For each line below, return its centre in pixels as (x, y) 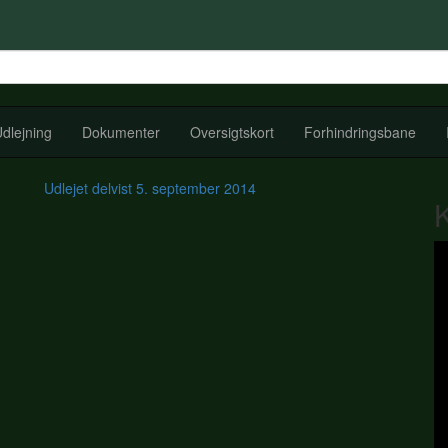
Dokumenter (121, 132)
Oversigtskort (232, 132)
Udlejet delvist (90, 188)
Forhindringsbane (360, 132)
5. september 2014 (196, 188)
